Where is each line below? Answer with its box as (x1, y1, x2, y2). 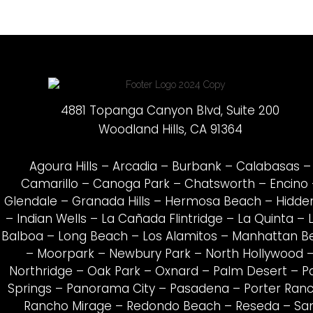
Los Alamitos (143, 228, 218, 245)
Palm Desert (212, 263, 287, 280)
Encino (270, 175, 309, 193)
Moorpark (37, 245, 95, 263)
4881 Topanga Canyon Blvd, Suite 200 (61, 101, 280, 119)
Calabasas (236, 158, 300, 175)
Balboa (1, 228, 44, 245)
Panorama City (66, 280, 156, 298)
